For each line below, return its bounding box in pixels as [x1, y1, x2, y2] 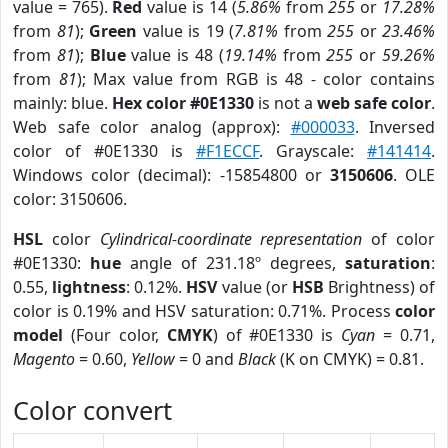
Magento [13, 348, 75, 370]
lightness [52, 276, 127, 298]
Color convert [13, 393, 172, 427]
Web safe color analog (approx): [13, 116, 291, 138]
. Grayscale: [259, 140, 367, 162]
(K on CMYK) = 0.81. [276, 348, 424, 370]
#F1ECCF [196, 140, 259, 162]
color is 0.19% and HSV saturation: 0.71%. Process [13, 300, 395, 322]
